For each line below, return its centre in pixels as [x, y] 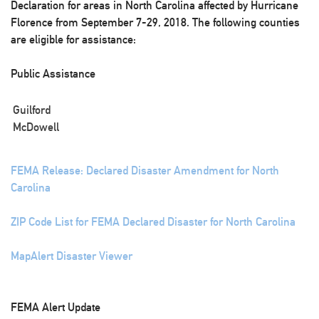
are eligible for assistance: [73, 40]
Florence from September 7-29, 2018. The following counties [155, 22]
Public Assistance [53, 74]
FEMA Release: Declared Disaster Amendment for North [145, 171]
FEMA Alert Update [56, 307]
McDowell [36, 127]
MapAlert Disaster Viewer [72, 256]
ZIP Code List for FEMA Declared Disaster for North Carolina [153, 222]
